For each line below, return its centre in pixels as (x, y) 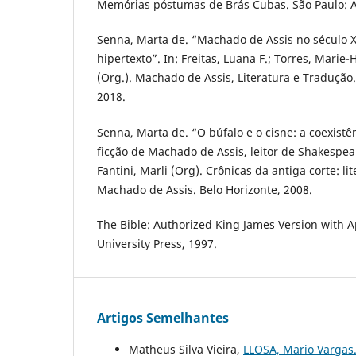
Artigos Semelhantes (163, 317)
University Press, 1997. (157, 243)
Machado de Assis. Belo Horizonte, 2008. (205, 189)
